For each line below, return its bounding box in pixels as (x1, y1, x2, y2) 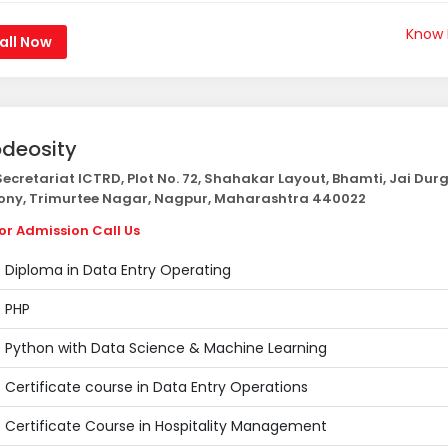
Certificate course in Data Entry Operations (4, 377, 308, 397)
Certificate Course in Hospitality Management (4, 416, 327, 436)
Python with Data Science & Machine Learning (4, 338, 327, 358)
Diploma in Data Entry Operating (4, 260, 231, 280)
